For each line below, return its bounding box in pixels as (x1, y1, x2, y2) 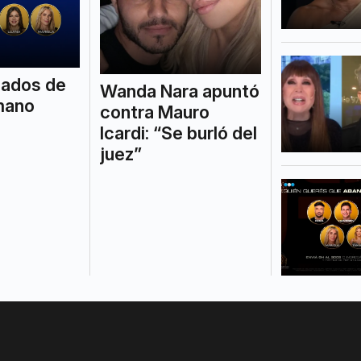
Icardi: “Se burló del (99, 122, 257, 143)
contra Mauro (99, 101, 210, 122)
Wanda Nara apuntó (99, 80, 259, 102)
